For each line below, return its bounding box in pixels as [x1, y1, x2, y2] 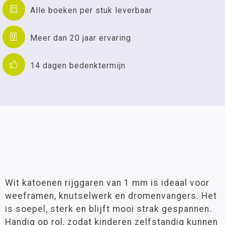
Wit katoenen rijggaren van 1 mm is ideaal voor [5, 178, 209, 188]
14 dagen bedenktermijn [30, 60, 126, 70]
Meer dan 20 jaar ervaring [30, 33, 131, 43]
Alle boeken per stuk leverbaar [30, 5, 152, 15]
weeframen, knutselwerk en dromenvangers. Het [5, 191, 217, 201]
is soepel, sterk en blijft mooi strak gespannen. [5, 204, 212, 214]
